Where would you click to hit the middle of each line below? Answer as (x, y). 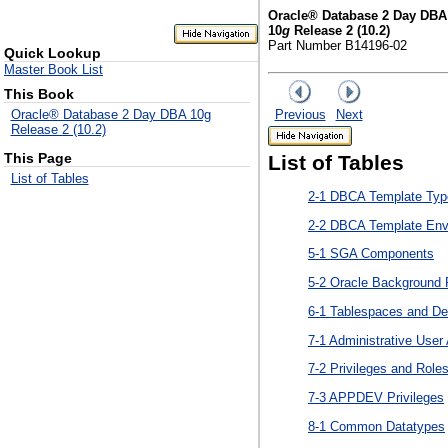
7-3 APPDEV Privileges (376, 397)
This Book (39, 94)
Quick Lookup (52, 52)
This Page (38, 158)
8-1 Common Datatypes (376, 426)
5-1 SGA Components (371, 254)
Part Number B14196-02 (337, 45)
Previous (300, 114)
